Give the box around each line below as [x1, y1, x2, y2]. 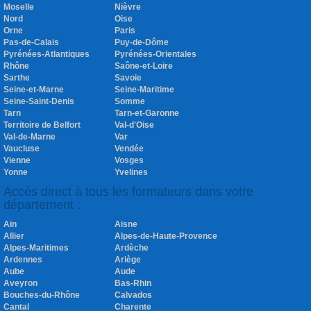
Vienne [3, 155, 31, 166]
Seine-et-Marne [3, 85, 64, 95]
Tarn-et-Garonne [115, 108, 179, 119]
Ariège [115, 255, 141, 265]
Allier [3, 231, 24, 242]
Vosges [115, 155, 144, 166]
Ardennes [3, 255, 42, 265]
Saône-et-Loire [115, 61, 173, 72]
